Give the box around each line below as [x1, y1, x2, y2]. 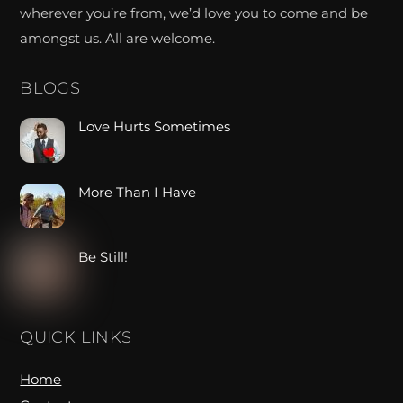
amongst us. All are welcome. [20, 29, 216, 47]
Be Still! [78, 248, 129, 266]
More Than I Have [78, 183, 197, 201]
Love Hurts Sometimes [78, 118, 231, 136]
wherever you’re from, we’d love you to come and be [20, 4, 369, 22]
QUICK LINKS [20, 327, 132, 347]
